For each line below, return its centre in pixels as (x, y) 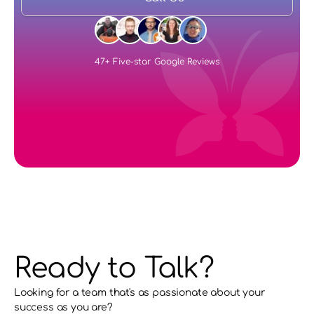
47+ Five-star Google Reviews (157, 61)
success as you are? (63, 307)
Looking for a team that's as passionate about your (139, 293)
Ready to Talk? (114, 268)
